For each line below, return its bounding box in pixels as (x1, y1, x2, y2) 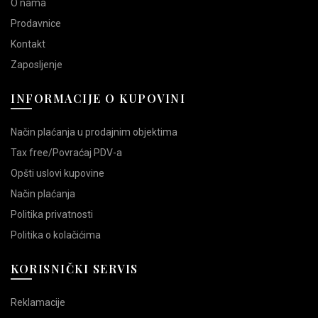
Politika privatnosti (11, 209, 93, 221)
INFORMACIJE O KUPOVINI (11, 91, 185, 106)
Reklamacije (11, 297, 65, 309)
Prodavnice (11, 18, 61, 30)
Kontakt (11, 38, 45, 50)
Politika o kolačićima (11, 229, 101, 241)
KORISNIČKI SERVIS (11, 261, 138, 277)
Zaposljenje (11, 59, 62, 71)
